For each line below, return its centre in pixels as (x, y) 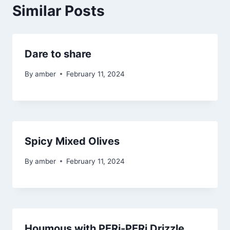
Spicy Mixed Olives (72, 141)
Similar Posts (59, 11)
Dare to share (58, 54)
